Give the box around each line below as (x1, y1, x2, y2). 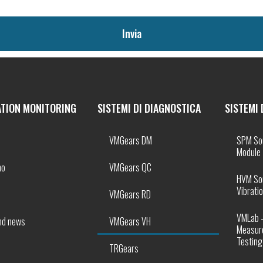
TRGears (109, 241, 139, 255)
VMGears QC (109, 160, 151, 174)
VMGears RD (109, 187, 151, 201)
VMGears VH (109, 214, 151, 228)
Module (237, 145, 261, 159)
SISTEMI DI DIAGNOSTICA (97, 100, 201, 116)
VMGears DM (109, 133, 152, 147)
